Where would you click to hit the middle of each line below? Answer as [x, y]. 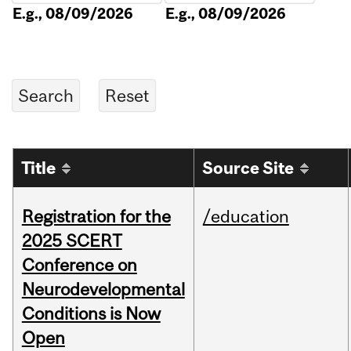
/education [246, 217]
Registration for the [96, 217]
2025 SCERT [72, 241]
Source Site [248, 168]
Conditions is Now [91, 314]
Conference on [79, 265]
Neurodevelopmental [103, 289]
